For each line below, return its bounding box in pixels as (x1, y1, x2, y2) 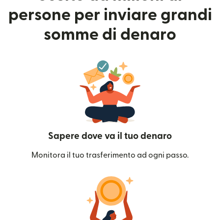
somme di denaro (44, 26, 176, 43)
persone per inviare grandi (8, 6, 212, 23)
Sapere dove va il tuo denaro (48, 131, 172, 141)
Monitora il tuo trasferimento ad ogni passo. (31, 151, 189, 159)
